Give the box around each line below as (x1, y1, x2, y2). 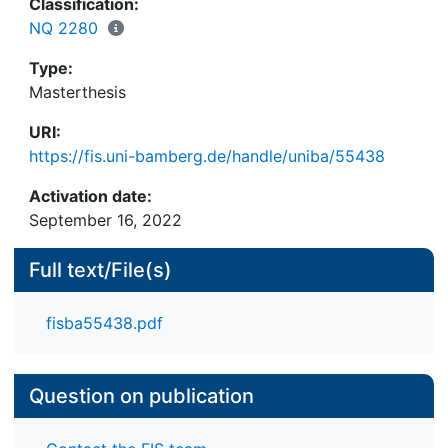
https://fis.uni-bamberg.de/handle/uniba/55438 (29, 145, 385, 166)
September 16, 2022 (29, 209, 182, 230)
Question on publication (29, 384, 254, 409)
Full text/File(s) (29, 257, 172, 282)
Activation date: (29, 185, 152, 206)
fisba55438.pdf (46, 312, 163, 333)
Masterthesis (29, 81, 126, 102)
